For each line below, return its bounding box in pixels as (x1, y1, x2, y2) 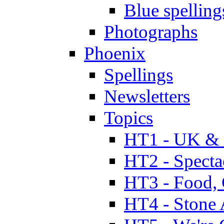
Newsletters (104, 85, 190, 106)
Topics (104, 107, 153, 128)
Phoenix (84, 42, 145, 63)
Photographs (104, 21, 197, 42)
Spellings (104, 64, 173, 85)
